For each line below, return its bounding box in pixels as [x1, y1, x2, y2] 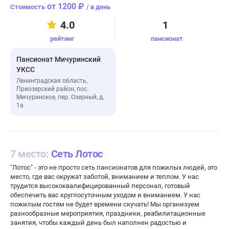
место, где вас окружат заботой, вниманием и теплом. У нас [10, 173, 199, 180]
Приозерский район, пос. [16, 85, 88, 93]
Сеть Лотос [51, 148, 103, 160]
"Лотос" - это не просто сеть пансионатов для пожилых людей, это [10, 164, 217, 171]
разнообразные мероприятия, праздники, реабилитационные [10, 210, 205, 217]
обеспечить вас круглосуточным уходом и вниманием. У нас [10, 191, 200, 199]
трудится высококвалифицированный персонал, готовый [10, 182, 190, 190]
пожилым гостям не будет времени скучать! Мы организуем [10, 200, 199, 208]
